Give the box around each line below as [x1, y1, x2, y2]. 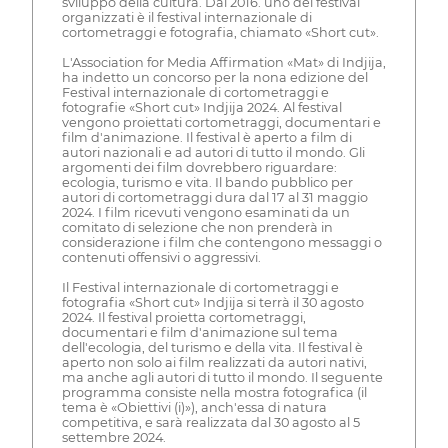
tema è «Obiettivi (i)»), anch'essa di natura [61, 400, 327, 416]
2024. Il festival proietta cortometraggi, [61, 310, 306, 326]
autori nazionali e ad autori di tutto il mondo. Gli [61, 145, 365, 161]
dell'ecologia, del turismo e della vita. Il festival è [61, 340, 363, 356]
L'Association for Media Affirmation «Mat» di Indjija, [61, 55, 386, 71]
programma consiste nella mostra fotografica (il [61, 385, 367, 401]
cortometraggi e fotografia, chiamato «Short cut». [61, 25, 379, 41]
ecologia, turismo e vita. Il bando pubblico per [61, 175, 353, 191]
